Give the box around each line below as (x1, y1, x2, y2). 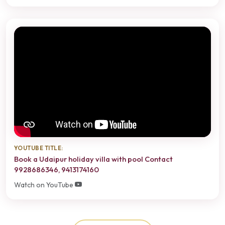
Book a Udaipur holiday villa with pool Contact (14, 154, 173, 164)
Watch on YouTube (14, 180, 75, 189)
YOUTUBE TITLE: (14, 144, 63, 152)
